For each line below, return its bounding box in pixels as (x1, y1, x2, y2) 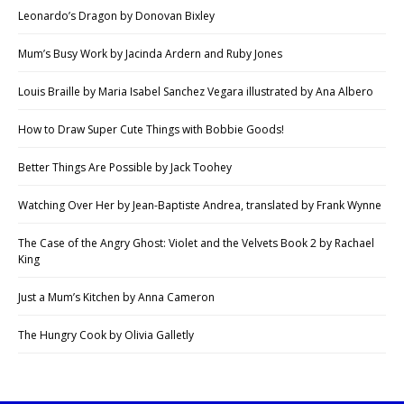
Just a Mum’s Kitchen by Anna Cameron (18, 289, 215, 305)
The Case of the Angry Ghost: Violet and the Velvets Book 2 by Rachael (18, 235, 374, 251)
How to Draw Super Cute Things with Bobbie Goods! (18, 122, 284, 137)
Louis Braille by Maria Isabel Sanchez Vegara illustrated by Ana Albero (18, 84, 373, 99)
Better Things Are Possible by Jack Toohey (18, 160, 232, 175)
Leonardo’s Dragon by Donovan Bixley (18, 8, 215, 23)
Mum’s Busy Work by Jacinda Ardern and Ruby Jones (18, 46, 282, 61)
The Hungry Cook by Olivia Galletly (18, 327, 194, 343)
